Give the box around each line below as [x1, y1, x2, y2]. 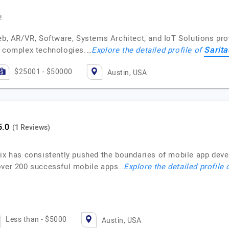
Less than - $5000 [6, 214, 67, 225]
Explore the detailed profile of [91, 44, 204, 56]
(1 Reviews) [12, 122, 50, 133]
